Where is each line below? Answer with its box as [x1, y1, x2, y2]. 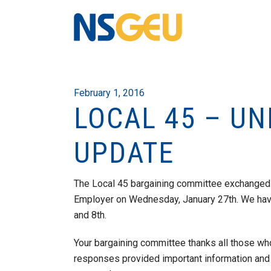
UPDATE [74, 135, 174, 170]
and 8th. [74, 209, 106, 221]
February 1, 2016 [74, 87, 145, 99]
